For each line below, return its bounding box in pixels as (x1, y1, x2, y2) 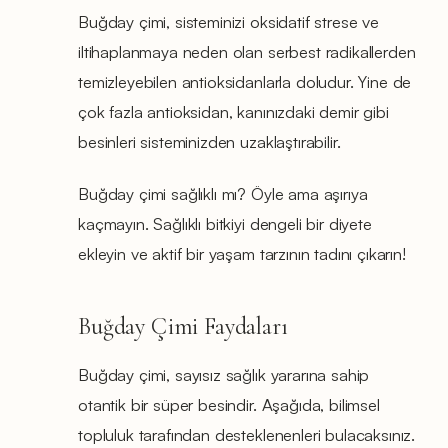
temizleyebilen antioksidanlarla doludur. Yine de (78, 70, 412, 92)
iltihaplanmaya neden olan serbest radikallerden (78, 40, 416, 62)
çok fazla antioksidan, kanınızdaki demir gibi (78, 100, 389, 122)
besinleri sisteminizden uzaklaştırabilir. (78, 130, 341, 152)
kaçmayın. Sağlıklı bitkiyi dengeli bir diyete (78, 212, 372, 234)
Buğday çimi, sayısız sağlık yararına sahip (78, 363, 370, 385)
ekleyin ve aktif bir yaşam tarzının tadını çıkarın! (78, 242, 406, 264)
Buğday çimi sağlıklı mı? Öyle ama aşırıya (78, 182, 368, 204)
